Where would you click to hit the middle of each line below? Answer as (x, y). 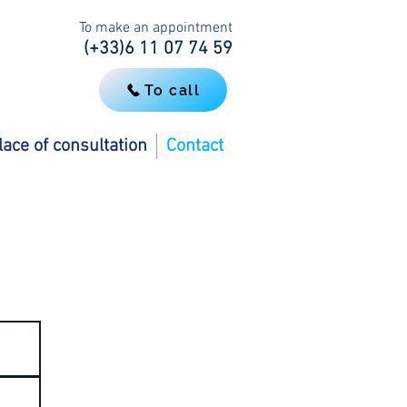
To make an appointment (156, 28)
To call (173, 90)
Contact (195, 146)
